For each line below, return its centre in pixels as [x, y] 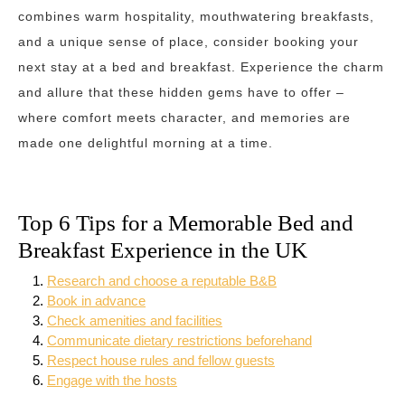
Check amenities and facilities [135, 320]
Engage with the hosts [112, 380]
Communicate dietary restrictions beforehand [179, 340]
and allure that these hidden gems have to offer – [181, 92]
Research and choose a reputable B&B [162, 281]
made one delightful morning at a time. [146, 143]
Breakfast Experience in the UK [163, 250]
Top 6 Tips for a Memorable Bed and [186, 223]
